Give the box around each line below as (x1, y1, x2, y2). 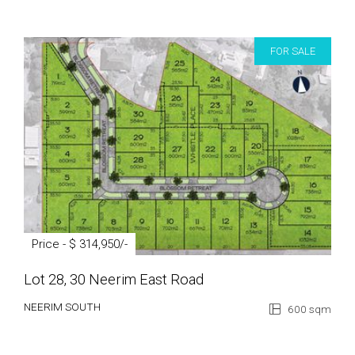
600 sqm (285, 303, 331, 315)
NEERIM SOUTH (24, 300, 101, 313)
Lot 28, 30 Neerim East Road (24, 271, 204, 288)
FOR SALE (270, 45, 315, 57)
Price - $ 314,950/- (32, 237, 128, 251)
